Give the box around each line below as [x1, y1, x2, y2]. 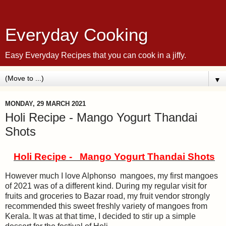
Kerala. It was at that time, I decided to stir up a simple [5, 211, 196, 220]
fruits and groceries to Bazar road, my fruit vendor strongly [5, 191, 210, 200]
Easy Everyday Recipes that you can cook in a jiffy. [5, 51, 186, 60]
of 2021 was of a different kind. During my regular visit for [5, 181, 207, 190]
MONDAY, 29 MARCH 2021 [5, 99, 86, 107]
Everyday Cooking [5, 25, 148, 44]
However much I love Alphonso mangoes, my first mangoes [5, 171, 218, 180]
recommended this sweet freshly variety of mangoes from [5, 201, 207, 210]
